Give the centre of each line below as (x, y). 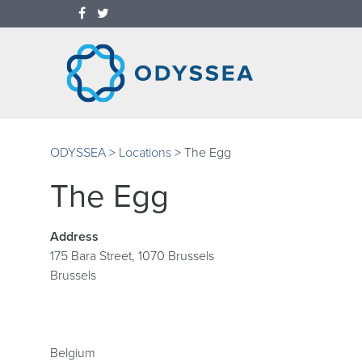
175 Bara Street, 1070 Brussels (132, 257)
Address (74, 237)
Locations (145, 153)
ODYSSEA (78, 153)
